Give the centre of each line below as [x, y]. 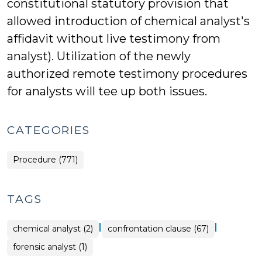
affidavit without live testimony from [114, 39]
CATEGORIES [49, 130]
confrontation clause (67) [158, 229]
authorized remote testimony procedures [127, 74]
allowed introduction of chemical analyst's [128, 21]
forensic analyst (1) [50, 247]
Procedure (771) [45, 160]
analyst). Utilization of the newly [99, 56]
